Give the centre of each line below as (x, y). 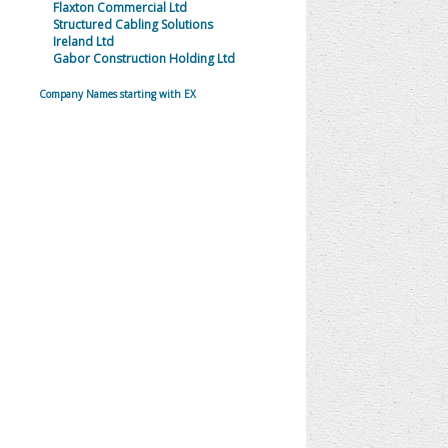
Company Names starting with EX (118, 94)
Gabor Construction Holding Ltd (143, 58)
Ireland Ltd (83, 41)
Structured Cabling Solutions (132, 24)
